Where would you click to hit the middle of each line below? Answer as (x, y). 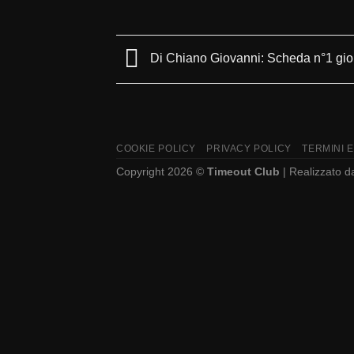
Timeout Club (243, 172)
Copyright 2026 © (162, 172)
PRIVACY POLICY (249, 149)
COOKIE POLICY (156, 149)
